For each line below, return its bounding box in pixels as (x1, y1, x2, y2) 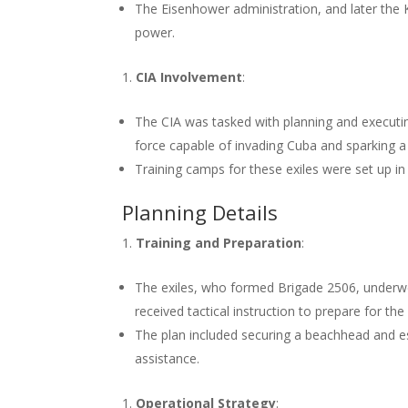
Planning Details (122, 199, 279, 226)
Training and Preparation (136, 234, 302, 251)
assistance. (135, 350, 200, 367)
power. (135, 24, 176, 41)
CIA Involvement (136, 68, 243, 86)
